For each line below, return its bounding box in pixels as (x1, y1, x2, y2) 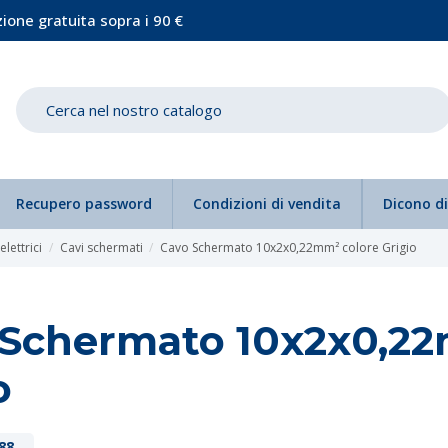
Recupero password (16, 194, 152, 213)
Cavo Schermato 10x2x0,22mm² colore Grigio (159, 239, 417, 256)
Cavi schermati (59, 239, 143, 256)
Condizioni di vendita (193, 194, 341, 213)
